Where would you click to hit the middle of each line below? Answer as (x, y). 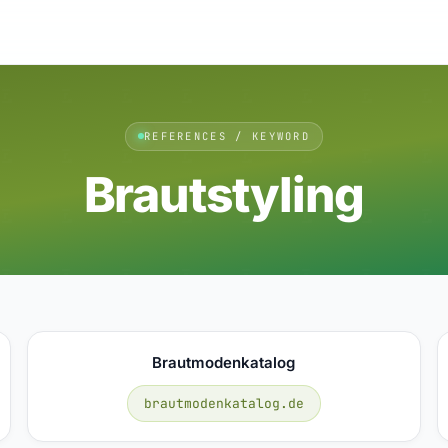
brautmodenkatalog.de (223, 403)
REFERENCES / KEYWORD (227, 135)
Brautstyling (224, 194)
